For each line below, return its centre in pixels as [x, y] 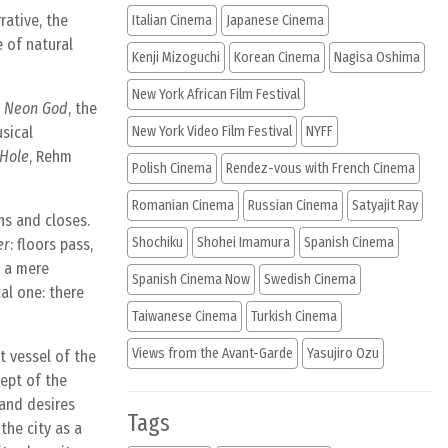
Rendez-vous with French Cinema [320, 168]
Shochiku [157, 242]
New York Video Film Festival [212, 131]
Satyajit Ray [385, 205]
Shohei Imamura [243, 242]
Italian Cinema [172, 20]
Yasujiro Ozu [343, 353]
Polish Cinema [172, 168]
